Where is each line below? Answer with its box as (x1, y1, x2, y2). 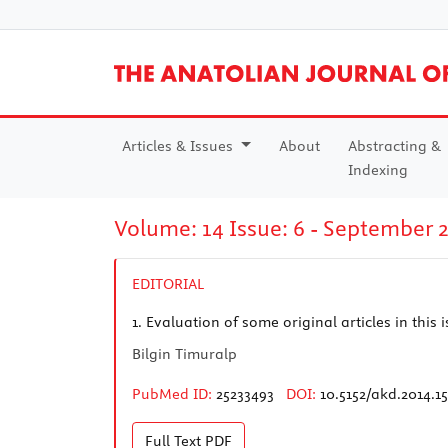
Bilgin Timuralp (132, 344, 237, 363)
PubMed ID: (132, 384, 212, 403)
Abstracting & (347, 136, 441, 155)
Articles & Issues (122, 136, 237, 155)
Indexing (347, 160, 408, 179)
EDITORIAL (132, 274, 204, 293)
